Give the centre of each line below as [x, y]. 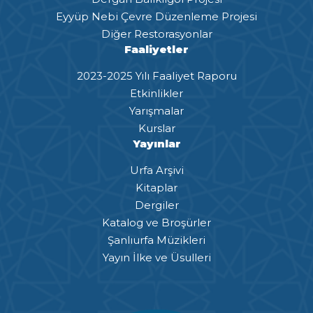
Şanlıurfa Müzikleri [156, 240]
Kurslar [156, 128]
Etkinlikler [156, 93]
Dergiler [156, 205]
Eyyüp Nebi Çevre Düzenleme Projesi [156, 16]
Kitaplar [156, 187]
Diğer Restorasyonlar [156, 34]
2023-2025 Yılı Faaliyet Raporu [156, 75]
